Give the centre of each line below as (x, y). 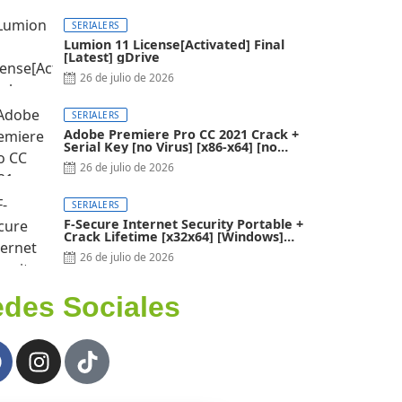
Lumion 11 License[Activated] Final (175, 45)
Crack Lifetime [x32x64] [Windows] (174, 237)
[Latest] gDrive (112, 57)
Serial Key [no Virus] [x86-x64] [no (171, 147)
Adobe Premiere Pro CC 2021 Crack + (182, 135)
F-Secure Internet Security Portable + (184, 224)
